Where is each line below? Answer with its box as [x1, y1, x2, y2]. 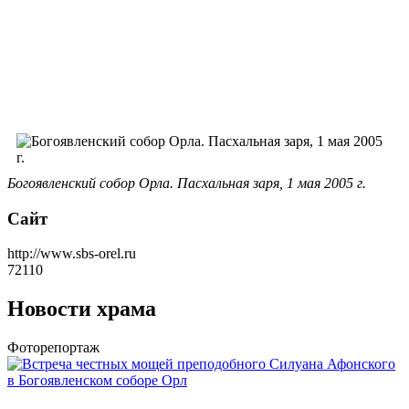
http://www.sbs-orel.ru [7, 246, 136, 262]
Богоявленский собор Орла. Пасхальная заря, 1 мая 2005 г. [7, 175, 366, 191]
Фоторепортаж [7, 340, 100, 356]
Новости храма [7, 297, 156, 321]
